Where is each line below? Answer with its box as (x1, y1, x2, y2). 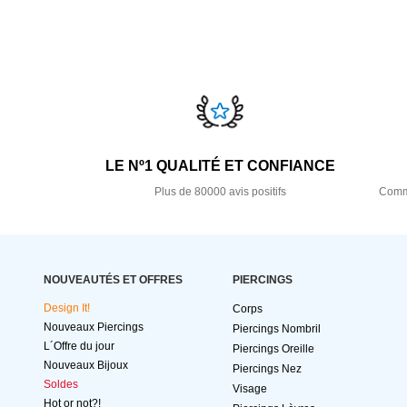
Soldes (44, 378, 78, 392)
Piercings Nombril (233, 323, 321, 336)
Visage (233, 382, 267, 396)
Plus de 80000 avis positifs (154, 185, 286, 199)
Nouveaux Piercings (44, 321, 144, 334)
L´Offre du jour (44, 340, 114, 353)
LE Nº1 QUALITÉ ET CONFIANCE (104, 158, 335, 174)
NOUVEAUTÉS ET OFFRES (44, 273, 183, 287)
